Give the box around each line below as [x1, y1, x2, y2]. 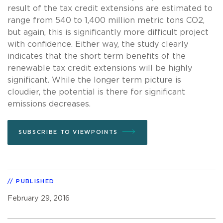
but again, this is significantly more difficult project [7, 28, 209, 36]
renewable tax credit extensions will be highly [7, 64, 192, 72]
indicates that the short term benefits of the [7, 52, 186, 60]
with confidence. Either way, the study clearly [7, 40, 188, 48]
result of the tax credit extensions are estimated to [7, 4, 213, 12]
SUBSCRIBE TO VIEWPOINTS [18, 129, 118, 135]
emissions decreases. [7, 100, 91, 108]
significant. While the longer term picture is [7, 76, 181, 84]
